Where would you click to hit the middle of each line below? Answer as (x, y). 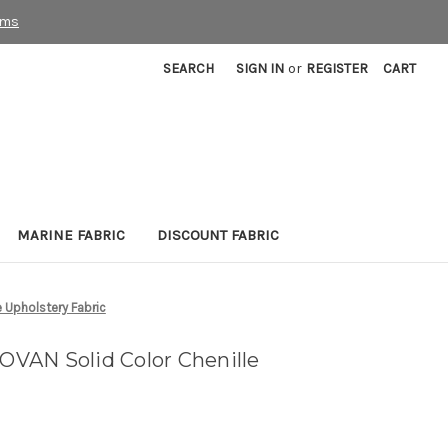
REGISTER (337, 69)
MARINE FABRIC (71, 235)
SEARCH (189, 69)
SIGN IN (260, 69)
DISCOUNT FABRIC (218, 235)
